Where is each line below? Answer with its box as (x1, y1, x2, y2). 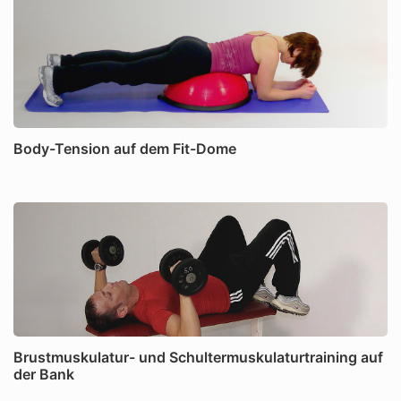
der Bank (13, 365, 74, 383)
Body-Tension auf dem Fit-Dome (13, 140, 236, 158)
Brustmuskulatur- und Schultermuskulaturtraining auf (13, 348, 383, 366)
